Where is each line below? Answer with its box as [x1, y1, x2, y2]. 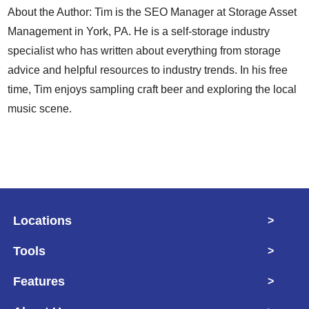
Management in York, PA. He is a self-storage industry [8, 25, 270, 37]
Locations [13, 213, 72, 228]
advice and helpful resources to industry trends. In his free [8, 63, 288, 76]
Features [13, 274, 66, 288]
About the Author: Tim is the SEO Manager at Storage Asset [8, 6, 297, 18]
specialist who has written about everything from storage [8, 44, 281, 57]
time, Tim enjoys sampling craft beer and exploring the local [8, 83, 297, 95]
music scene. [8, 102, 72, 114]
